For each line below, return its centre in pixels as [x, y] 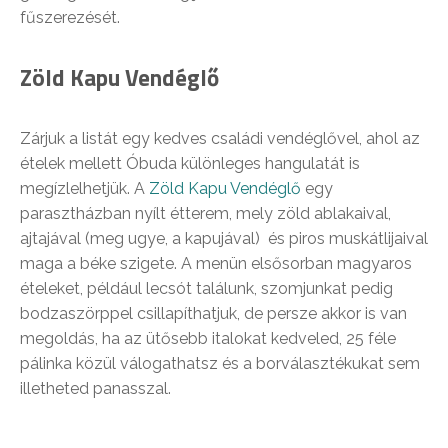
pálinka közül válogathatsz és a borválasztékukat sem [220, 363]
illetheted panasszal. [95, 388]
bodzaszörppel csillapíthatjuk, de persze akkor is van [213, 313]
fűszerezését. [70, 17]
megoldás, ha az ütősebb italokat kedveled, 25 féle [208, 338]
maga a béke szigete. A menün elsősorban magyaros [216, 263]
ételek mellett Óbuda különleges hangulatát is [190, 163]
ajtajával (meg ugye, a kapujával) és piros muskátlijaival [224, 238]
